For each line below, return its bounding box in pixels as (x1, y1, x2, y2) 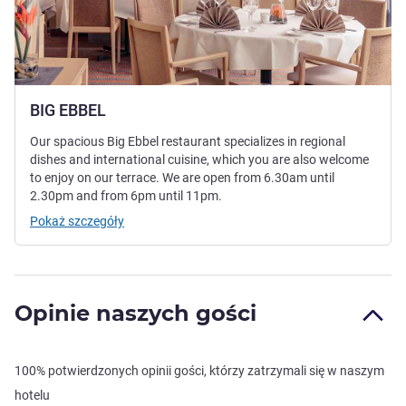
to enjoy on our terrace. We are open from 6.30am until (30, 170, 334, 186)
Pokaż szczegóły (30, 214, 124, 229)
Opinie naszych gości (14, 300, 256, 327)
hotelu (14, 388, 50, 403)
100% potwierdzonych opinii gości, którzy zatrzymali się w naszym (14, 363, 384, 379)
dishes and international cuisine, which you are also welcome (30, 152, 369, 168)
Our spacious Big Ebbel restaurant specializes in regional (30, 134, 345, 150)
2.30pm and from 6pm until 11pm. (30, 188, 222, 204)
